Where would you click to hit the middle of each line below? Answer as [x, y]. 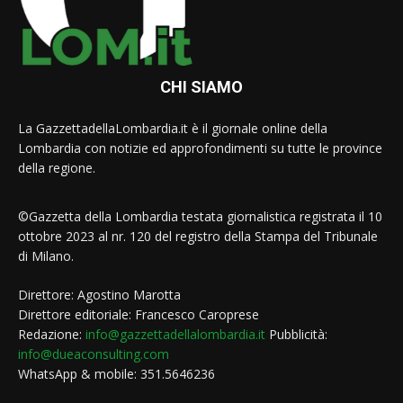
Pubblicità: [296, 334]
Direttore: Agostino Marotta [99, 294]
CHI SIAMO [201, 86]
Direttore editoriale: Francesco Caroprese [139, 314]
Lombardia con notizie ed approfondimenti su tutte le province [200, 148]
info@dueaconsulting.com [94, 354]
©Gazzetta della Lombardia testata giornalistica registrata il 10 [200, 216]
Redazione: [52, 334]
